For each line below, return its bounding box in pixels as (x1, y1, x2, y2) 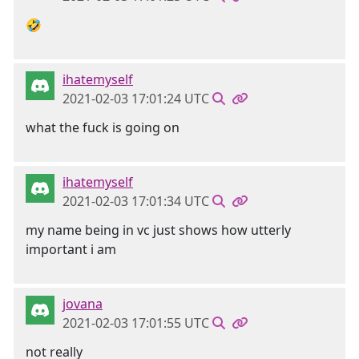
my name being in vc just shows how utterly (26, 221, 291, 239)
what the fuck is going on (26, 119, 179, 136)
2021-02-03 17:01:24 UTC (63, 90, 209, 107)
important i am (26, 240, 116, 258)
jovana (63, 295, 103, 313)
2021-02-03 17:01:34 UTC (63, 192, 209, 210)
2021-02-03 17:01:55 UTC (63, 314, 209, 332)
